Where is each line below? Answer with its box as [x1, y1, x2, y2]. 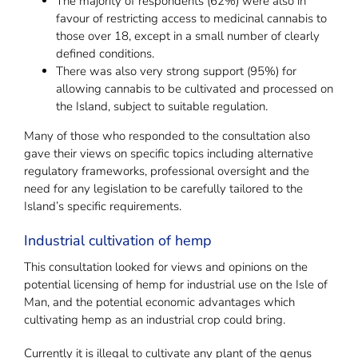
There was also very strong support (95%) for [56, 63, 296, 80]
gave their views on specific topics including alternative [24, 145, 313, 162]
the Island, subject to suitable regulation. [56, 98, 268, 115]
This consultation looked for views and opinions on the [24, 259, 308, 276]
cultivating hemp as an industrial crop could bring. [24, 312, 285, 328]
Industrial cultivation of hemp [24, 231, 212, 251]
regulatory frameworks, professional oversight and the [24, 163, 309, 180]
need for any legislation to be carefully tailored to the [24, 181, 303, 197]
